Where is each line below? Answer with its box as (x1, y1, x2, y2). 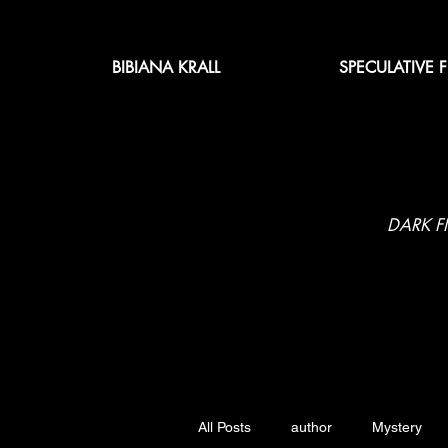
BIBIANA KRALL (112, 57, 220, 78)
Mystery (372, 419, 422, 435)
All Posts (198, 419, 251, 435)
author (291, 419, 332, 435)
